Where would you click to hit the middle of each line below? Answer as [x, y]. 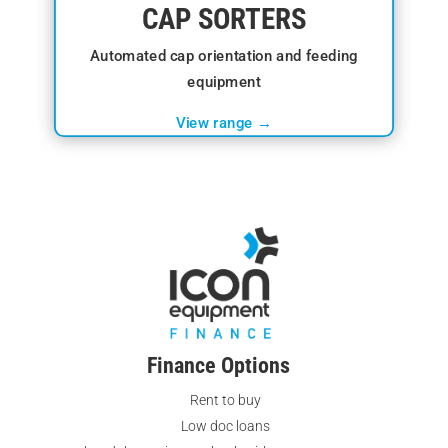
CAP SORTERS [224, 19]
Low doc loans [226, 426]
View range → [224, 122]
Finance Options [219, 366]
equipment [224, 81]
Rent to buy [226, 400]
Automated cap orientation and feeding [224, 55]
